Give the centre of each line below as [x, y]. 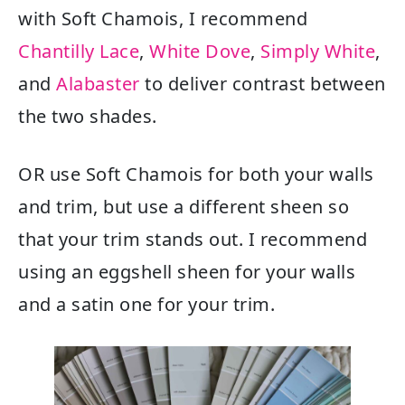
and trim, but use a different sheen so [184, 206]
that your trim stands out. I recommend [193, 239]
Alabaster [98, 83]
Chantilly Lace [79, 51]
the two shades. [90, 116]
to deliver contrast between [263, 83]
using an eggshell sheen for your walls [187, 271]
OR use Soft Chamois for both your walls [196, 174]
